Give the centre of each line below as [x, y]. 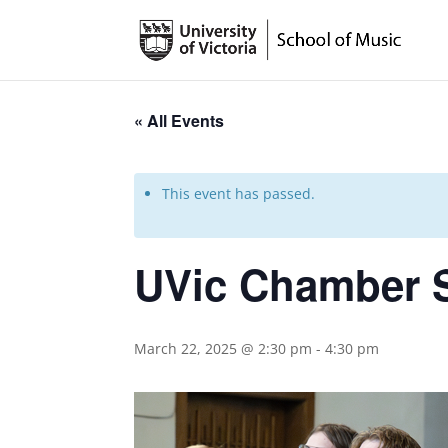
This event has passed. [239, 193]
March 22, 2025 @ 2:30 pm [223, 348]
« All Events [179, 120]
